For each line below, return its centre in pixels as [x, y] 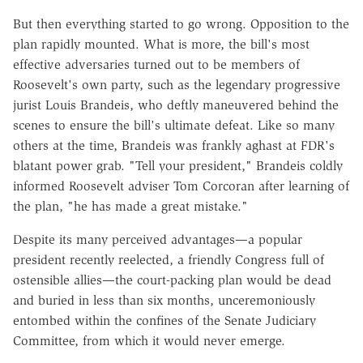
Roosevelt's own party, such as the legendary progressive [177, 84]
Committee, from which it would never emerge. [149, 340]
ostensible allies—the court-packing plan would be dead [172, 280]
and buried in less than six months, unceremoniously [164, 300]
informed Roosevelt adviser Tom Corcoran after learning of [181, 186]
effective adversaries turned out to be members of [156, 64]
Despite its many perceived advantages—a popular [158, 239]
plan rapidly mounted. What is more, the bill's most [161, 44]
